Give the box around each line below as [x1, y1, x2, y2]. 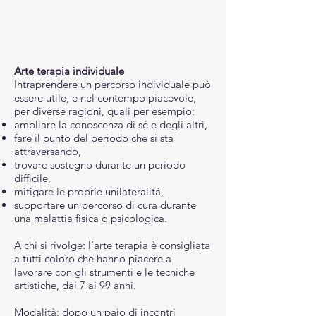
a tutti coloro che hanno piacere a [14, 252, 171, 265]
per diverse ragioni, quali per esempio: [14, 104, 195, 118]
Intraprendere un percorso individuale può [14, 78, 211, 91]
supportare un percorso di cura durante [14, 198, 196, 212]
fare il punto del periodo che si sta [14, 131, 174, 145]
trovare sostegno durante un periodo [14, 158, 186, 171]
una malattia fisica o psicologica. [14, 212, 167, 225]
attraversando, [14, 145, 81, 158]
